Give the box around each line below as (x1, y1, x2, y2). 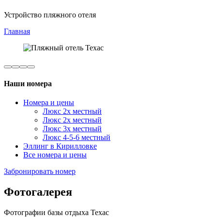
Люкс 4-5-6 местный (43, 133, 110, 141)
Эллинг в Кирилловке (23, 141, 97, 150)
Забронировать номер (4, 167, 76, 175)
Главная (4, 27, 30, 36)
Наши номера (4, 79, 52, 88)
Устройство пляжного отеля (4, 11, 96, 19)
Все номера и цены (23, 150, 87, 159)
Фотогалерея (4, 185, 72, 198)
